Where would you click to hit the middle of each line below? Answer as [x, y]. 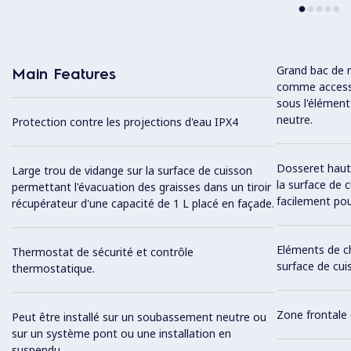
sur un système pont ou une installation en [121, 334]
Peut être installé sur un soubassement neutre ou [139, 317]
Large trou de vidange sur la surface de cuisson [132, 171]
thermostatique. [53, 269]
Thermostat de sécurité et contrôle [103, 252]
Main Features [64, 73]
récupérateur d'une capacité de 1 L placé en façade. [143, 204]
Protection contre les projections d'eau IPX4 [125, 122]
